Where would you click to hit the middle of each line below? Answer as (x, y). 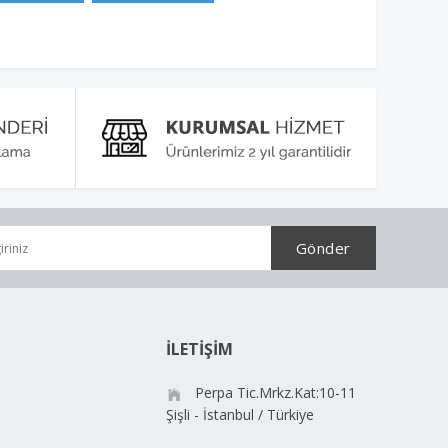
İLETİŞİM (199, 349)
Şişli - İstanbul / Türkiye (240, 414)
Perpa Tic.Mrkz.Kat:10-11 (273, 392)
